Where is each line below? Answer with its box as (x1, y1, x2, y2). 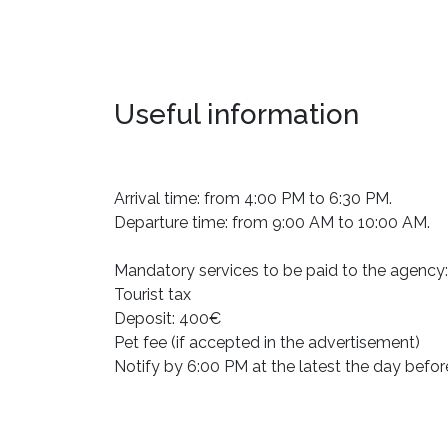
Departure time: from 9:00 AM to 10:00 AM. (114, 213, 430, 232)
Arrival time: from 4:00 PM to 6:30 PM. (114, 189, 392, 208)
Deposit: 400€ (114, 309, 221, 328)
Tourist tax (114, 285, 191, 304)
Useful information (114, 98, 359, 131)
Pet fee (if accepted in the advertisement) (114, 333, 420, 352)
